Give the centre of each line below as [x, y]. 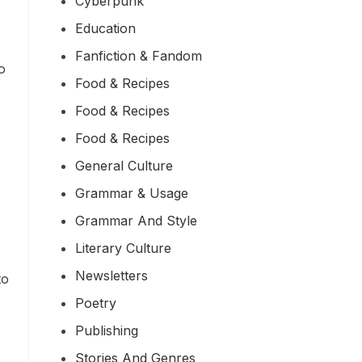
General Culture [124, 165]
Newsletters [112, 275]
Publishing [107, 330]
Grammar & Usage [132, 193]
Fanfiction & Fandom [139, 55]
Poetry [96, 303]
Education [105, 28]
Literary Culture [123, 248]
